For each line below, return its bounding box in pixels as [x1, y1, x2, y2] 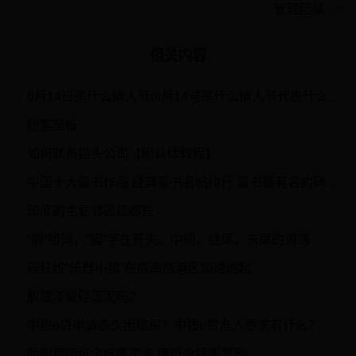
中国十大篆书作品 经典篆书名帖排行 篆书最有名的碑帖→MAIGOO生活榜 [27, 176, 327, 189]
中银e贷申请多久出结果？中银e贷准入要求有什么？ [27, 319, 322, 332]
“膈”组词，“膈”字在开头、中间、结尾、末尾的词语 [27, 233, 311, 246]
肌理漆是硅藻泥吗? [27, 290, 137, 304]
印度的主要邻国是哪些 [27, 204, 155, 218]
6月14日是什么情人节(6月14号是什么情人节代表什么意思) [27, 90, 329, 103]
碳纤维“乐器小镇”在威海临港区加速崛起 [27, 261, 252, 275]
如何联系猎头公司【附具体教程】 [27, 147, 219, 161]
